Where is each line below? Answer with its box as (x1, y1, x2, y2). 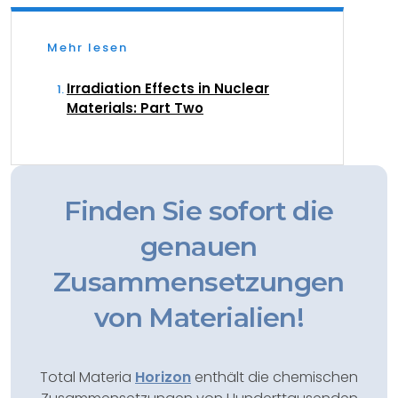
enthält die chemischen (191, 367, 358, 387)
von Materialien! (93, 301, 305, 334)
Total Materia (40, 367, 135, 387)
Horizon (135, 367, 191, 387)
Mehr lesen (47, 39, 128, 56)
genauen (140, 230, 258, 263)
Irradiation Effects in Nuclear (67, 79, 269, 98)
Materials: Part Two (67, 99, 203, 117)
